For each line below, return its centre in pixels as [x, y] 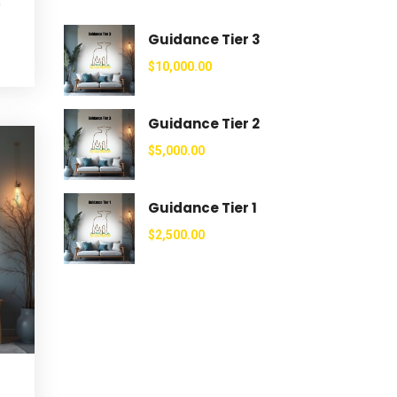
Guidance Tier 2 [203, 124]
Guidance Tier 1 [202, 208]
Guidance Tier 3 [204, 39]
